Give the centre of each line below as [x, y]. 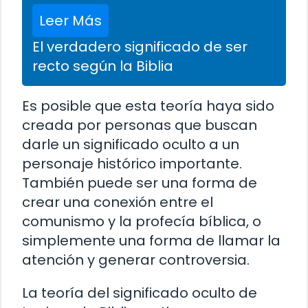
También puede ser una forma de [140, 183]
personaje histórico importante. [132, 163]
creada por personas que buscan [140, 125]
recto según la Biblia [103, 66]
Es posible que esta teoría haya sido [148, 106]
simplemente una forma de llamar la [151, 240]
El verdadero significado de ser [140, 46]
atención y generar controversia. [136, 260]
